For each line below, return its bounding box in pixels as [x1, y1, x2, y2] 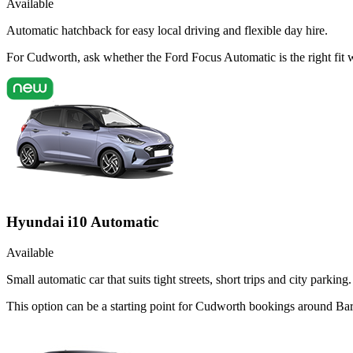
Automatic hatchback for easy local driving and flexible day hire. [6, 24, 328, 38]
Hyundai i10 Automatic [6, 214, 158, 231]
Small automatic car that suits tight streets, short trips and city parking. [6, 272, 351, 286]
